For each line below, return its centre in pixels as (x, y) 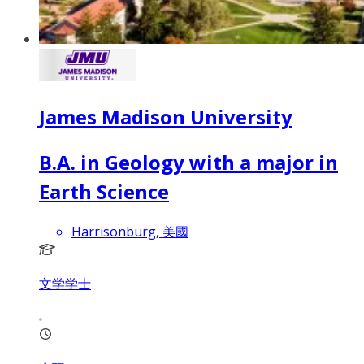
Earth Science (104, 191)
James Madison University (166, 116)
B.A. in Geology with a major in (188, 162)
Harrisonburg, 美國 (130, 232)
